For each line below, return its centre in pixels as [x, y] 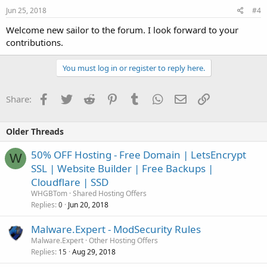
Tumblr [155, 98]
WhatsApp [184, 98]
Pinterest [136, 98]
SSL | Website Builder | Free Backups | [122, 168]
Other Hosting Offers [123, 240]
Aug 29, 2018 [94, 252]
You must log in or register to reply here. [133, 68]
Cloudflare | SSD [70, 182]
